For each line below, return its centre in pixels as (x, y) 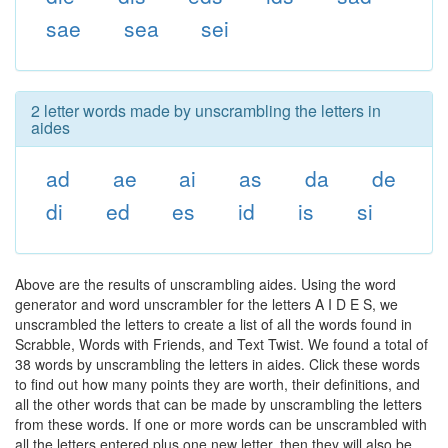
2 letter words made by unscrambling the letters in (206, 110)
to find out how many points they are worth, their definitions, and (217, 384)
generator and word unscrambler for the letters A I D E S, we (206, 304)
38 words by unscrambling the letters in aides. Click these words (217, 364)
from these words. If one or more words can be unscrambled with (221, 424)
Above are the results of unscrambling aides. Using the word (205, 284)
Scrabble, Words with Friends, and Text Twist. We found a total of (221, 344)
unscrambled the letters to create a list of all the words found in (213, 324)
